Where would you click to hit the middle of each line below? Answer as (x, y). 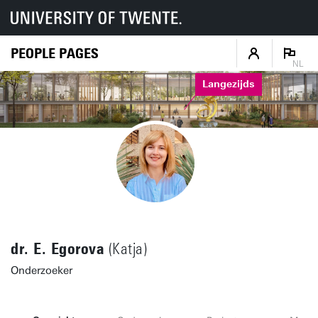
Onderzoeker (42, 270)
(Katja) (126, 249)
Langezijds (228, 84)
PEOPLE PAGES (55, 53)
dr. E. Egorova (57, 249)
